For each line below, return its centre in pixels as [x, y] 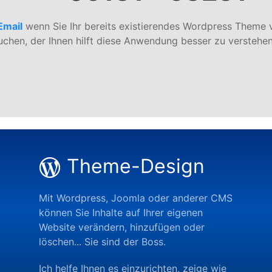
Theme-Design [136, 166]
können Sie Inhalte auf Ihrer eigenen [121, 212]
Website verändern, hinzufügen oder [122, 227]
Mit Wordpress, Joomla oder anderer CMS [136, 198]
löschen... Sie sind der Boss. [102, 241]
